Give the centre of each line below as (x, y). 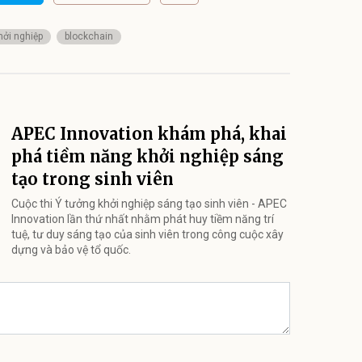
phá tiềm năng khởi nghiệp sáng (147, 156)
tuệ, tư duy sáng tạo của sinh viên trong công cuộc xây (147, 234)
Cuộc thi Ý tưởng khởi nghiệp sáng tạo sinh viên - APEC (149, 203)
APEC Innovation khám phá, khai (149, 133)
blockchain (89, 36)
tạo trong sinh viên (93, 179)
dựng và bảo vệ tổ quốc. (71, 249)
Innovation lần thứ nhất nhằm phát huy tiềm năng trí (143, 219)
